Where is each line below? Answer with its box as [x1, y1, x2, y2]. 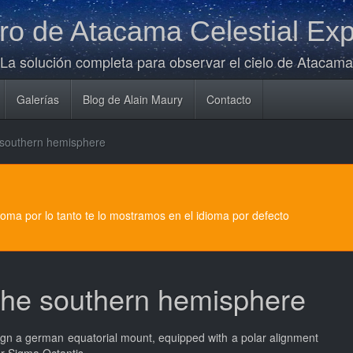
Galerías [17, 91, 59, 107]
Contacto [206, 91, 251, 107]
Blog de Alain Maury [83, 91, 183, 107]
